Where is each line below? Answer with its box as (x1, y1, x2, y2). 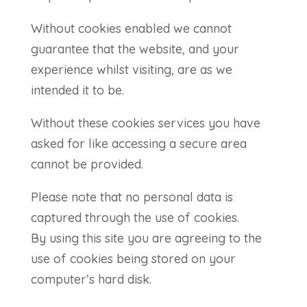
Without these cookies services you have (30, 115, 260, 131)
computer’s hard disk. (30, 271, 151, 287)
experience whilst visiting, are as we (30, 62, 232, 77)
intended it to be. (30, 82, 124, 98)
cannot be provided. (30, 156, 143, 172)
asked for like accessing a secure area (30, 136, 247, 151)
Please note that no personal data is (30, 189, 233, 205)
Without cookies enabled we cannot (30, 21, 232, 36)
